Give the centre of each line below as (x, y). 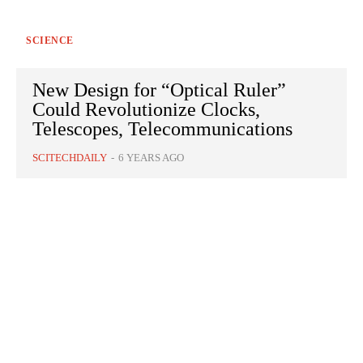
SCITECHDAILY (70, 158)
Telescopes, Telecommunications (162, 129)
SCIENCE (50, 41)
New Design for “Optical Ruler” (159, 90)
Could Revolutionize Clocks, (146, 110)
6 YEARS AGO (151, 158)
